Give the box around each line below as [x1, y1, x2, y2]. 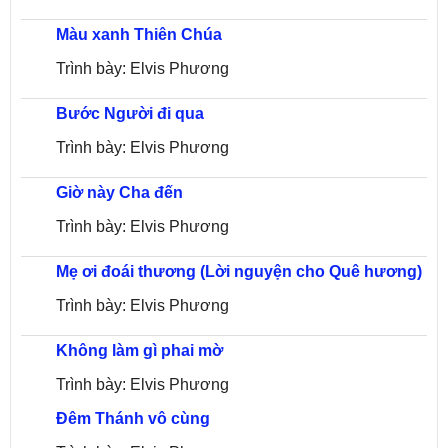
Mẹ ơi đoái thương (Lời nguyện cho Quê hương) [56, 263, 422, 280]
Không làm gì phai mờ [56, 342, 223, 359]
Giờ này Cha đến [56, 184, 183, 201]
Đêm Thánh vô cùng [56, 410, 210, 427]
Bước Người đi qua [56, 105, 204, 122]
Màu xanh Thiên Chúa [56, 26, 222, 43]
